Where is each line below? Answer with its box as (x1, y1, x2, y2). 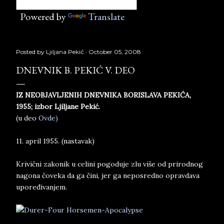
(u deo (16, 113, 38, 122)
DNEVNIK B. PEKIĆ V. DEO (16, 63, 135, 76)
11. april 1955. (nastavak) (16, 136, 94, 145)
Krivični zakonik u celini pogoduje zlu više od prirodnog (16, 159, 203, 168)
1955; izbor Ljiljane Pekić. (16, 102, 100, 111)
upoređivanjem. (16, 182, 67, 191)
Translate (88, 10, 124, 23)
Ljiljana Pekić (46, 48, 84, 55)
